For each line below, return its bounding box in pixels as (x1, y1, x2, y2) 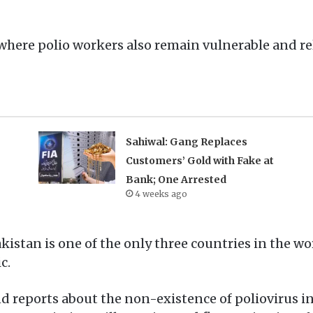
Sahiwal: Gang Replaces (125, 136, 247, 149)
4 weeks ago (134, 189, 187, 200)
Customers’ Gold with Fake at (125, 154, 274, 168)
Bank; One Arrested (125, 173, 226, 187)
